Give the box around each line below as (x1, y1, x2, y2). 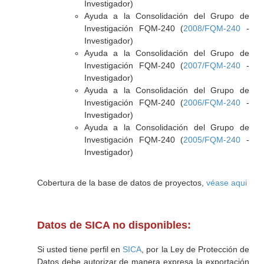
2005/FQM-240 (183, 135, 241, 144)
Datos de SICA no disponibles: (37, 219, 191, 231)
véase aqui (206, 178, 247, 187)
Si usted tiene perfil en (37, 245, 123, 254)
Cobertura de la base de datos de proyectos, (37, 178, 206, 187)
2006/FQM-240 (183, 98, 241, 107)
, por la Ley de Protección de (141, 245, 249, 254)
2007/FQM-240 (183, 61, 241, 70)
